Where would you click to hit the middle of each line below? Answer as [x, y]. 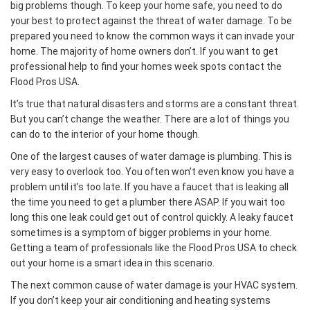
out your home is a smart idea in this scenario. [112, 263]
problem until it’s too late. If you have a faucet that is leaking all [149, 187]
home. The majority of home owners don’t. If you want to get [144, 51]
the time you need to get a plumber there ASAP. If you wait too [148, 202]
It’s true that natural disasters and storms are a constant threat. [155, 104]
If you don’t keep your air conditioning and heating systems [140, 300]
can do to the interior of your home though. [105, 134]
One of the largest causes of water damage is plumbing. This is [151, 156]
